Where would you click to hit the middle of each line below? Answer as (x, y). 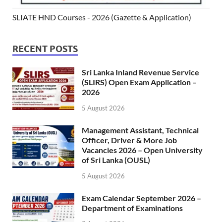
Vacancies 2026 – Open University (142, 150)
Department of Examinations (132, 208)
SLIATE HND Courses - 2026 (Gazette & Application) (102, 17)
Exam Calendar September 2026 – (141, 198)
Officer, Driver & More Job (129, 140)
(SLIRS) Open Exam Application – (139, 82)
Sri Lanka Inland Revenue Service (140, 72)
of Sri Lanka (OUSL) (116, 160)
